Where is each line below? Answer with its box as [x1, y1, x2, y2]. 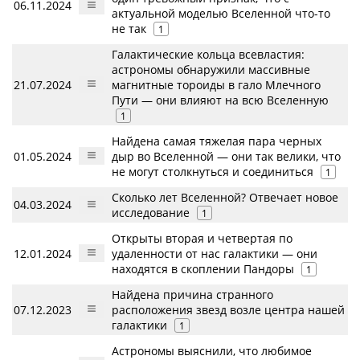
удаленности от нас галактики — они [112, 246, 317, 261]
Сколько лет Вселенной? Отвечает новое [112, 190, 338, 205]
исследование [112, 205, 190, 220]
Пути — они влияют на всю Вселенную [112, 92, 329, 108]
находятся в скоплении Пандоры [112, 261, 294, 276]
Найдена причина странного [112, 287, 273, 302]
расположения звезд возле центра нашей [112, 302, 345, 317]
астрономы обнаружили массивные [112, 62, 310, 77]
